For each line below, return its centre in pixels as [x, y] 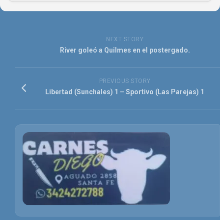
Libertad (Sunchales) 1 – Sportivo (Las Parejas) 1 [125, 92]
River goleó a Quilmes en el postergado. [125, 50]
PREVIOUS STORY [125, 81]
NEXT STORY [125, 40]
